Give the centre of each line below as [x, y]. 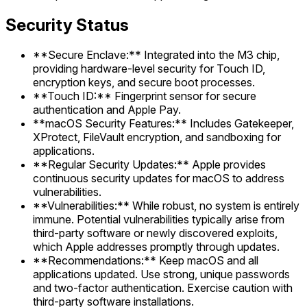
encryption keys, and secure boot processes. [144, 83]
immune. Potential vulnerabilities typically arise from [159, 220]
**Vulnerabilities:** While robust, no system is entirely [166, 206]
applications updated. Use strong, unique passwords [161, 274]
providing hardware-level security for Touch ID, [149, 69]
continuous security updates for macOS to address [159, 179]
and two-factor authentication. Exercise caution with [163, 288]
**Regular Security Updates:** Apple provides [149, 165]
